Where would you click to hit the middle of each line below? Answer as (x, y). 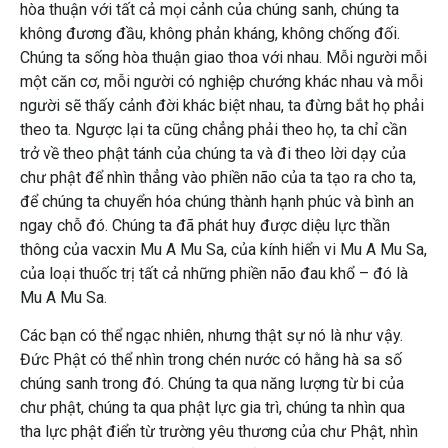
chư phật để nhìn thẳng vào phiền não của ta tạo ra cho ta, (218, 177)
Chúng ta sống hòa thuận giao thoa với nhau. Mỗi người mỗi (223, 57)
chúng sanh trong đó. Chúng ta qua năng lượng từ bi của (212, 384)
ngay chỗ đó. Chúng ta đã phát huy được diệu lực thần (205, 225)
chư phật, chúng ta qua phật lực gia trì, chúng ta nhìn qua (212, 408)
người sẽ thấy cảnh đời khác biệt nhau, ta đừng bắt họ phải (222, 105)
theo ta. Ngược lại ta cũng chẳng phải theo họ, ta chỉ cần (213, 129)
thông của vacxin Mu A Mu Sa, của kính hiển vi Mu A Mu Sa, (223, 249)
